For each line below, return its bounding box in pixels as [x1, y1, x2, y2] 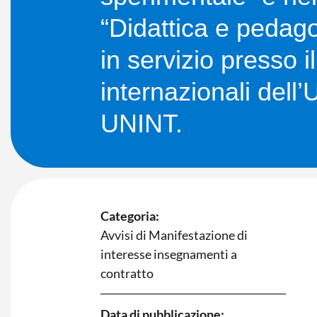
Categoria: [100, 207, 159, 224]
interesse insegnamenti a [100, 246, 237, 262]
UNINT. [100, 108, 183, 138]
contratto [100, 265, 154, 281]
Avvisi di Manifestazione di [100, 226, 248, 243]
